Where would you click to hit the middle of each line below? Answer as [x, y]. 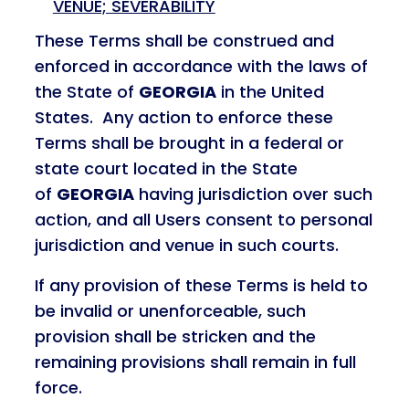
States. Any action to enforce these [184, 117]
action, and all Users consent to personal [203, 220]
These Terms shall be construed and [184, 41]
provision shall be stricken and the [175, 336]
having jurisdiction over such [253, 194]
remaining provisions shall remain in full [195, 362]
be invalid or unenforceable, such [170, 311]
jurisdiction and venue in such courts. [186, 245]
